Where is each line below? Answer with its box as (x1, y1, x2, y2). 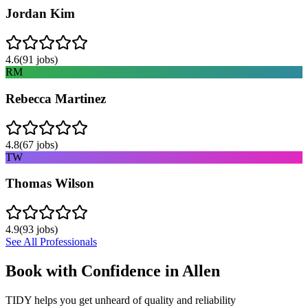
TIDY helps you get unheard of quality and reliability (5, 294, 236, 306)
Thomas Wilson (5, 176, 94, 191)
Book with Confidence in (5, 261, 182, 280)
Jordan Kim (5, 6, 75, 21)
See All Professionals (5, 236, 97, 247)
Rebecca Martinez (5, 91, 106, 106)
